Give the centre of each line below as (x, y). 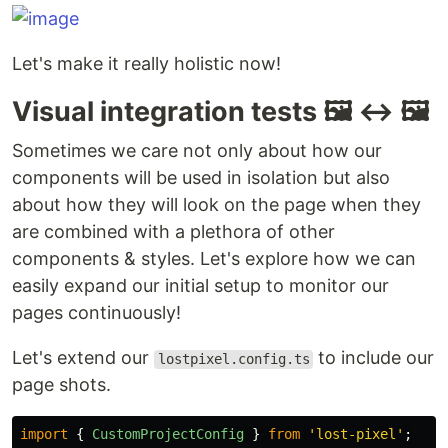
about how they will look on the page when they (216, 205)
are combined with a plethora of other (173, 232)
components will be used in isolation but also (201, 178)
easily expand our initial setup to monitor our (200, 286)
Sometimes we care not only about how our (197, 151)
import (44, 434)
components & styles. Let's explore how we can (214, 259)
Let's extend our (83, 358)
